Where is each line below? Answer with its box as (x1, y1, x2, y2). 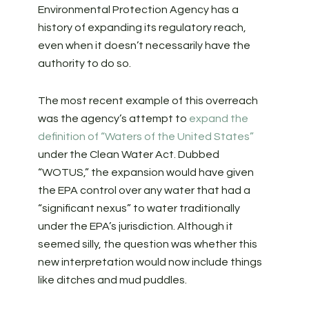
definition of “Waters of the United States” (37, 131, 254, 142)
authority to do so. (37, 58, 131, 69)
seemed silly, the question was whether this (37, 239, 257, 250)
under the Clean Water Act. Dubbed (37, 149, 219, 160)
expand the (188, 113, 248, 124)
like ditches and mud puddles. (37, 275, 187, 286)
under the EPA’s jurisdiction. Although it (37, 221, 233, 232)
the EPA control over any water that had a (37, 185, 250, 196)
